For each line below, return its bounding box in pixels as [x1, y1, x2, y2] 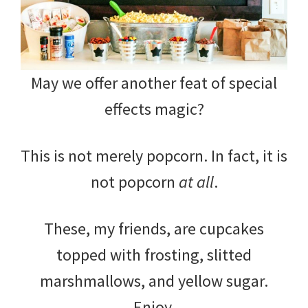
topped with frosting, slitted [56, 243, 252, 265]
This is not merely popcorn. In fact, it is [21, 144, 287, 166]
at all [178, 170, 214, 192]
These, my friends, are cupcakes [44, 217, 264, 239]
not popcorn [90, 170, 179, 192]
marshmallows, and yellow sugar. [40, 269, 268, 291]
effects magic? [104, 98, 204, 120]
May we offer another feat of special [31, 71, 277, 93]
